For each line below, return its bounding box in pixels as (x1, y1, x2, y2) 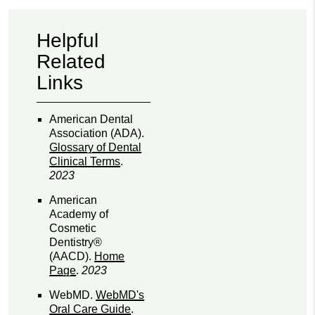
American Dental (49, 113, 134, 126)
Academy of (49, 208, 109, 221)
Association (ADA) (49, 127, 142, 140)
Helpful (37, 30, 99, 52)
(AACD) (49, 250, 89, 263)
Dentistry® (49, 236, 103, 249)
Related (37, 51, 106, 73)
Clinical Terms (49, 155, 121, 168)
